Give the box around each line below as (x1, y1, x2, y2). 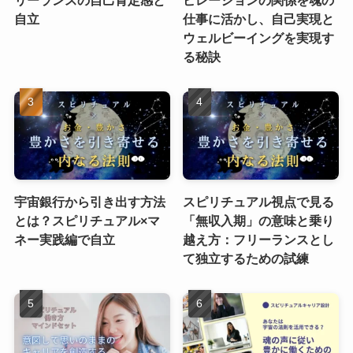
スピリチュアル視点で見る (183, 195, 335, 209)
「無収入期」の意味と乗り (183, 214, 335, 228)
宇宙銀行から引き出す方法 (13, 195, 165, 209)
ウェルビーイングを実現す (183, 31, 335, 46)
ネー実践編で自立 (13, 232, 115, 247)
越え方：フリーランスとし (183, 232, 335, 247)
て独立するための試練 (183, 251, 310, 266)
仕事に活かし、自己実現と (183, 12, 335, 27)
